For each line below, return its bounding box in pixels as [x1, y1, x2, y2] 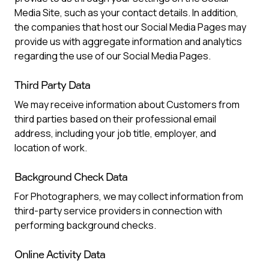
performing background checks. [14, 219, 156, 232]
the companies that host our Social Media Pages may [14, 20, 246, 34]
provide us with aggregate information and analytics [14, 35, 242, 48]
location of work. [14, 141, 87, 154]
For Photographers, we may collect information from [14, 190, 243, 203]
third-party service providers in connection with [14, 204, 222, 217]
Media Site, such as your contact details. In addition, [14, 6, 238, 19]
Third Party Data [14, 78, 90, 91]
